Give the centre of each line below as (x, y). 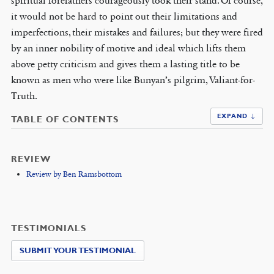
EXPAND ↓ (237, 116)
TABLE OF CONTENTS (65, 119)
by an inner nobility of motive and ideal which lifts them (128, 48)
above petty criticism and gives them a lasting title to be (125, 64)
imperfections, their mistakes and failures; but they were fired (137, 32)
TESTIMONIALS (48, 228)
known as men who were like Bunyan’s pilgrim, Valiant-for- (133, 80)
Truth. (24, 95)
